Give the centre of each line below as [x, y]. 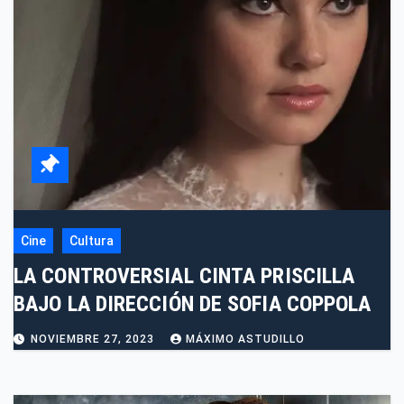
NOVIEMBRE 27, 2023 [94, 340]
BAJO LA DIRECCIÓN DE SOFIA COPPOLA [193, 304]
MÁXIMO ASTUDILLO [245, 340]
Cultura [92, 241]
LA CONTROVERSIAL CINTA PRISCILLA [184, 276]
